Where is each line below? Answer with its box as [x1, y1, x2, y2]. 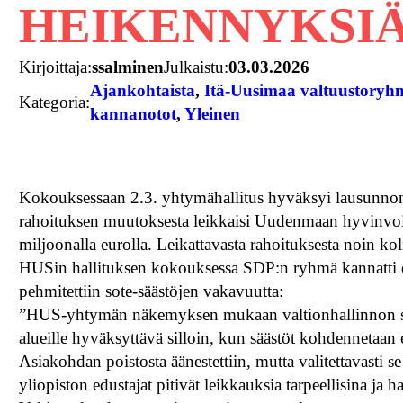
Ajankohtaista [90, 81, 196, 101]
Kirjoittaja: [19, 58, 93, 77]
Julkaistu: [164, 58, 229, 77]
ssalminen [92, 58, 165, 77]
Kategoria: [19, 93, 91, 112]
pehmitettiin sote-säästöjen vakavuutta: [19, 282, 284, 301]
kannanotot [90, 104, 177, 124]
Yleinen [184, 104, 241, 124]
